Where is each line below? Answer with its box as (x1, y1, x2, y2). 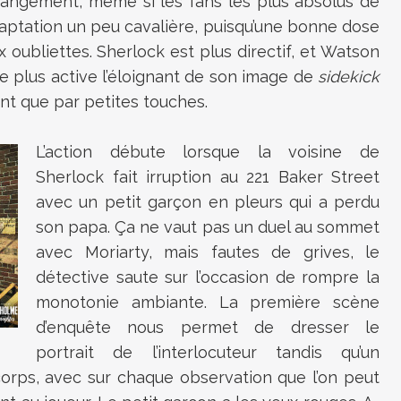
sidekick (318, 66, 380, 86)
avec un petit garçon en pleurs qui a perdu (36, 192, 380, 211)
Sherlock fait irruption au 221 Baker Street (36, 166, 380, 186)
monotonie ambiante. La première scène (36, 292, 380, 311)
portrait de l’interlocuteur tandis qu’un (36, 342, 380, 362)
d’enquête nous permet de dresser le (36, 317, 380, 337)
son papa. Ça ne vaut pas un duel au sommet (36, 217, 380, 236)
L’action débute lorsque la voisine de (36, 141, 380, 161)
